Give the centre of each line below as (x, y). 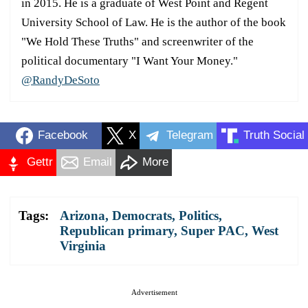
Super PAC (213, 230)
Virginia (83, 245)
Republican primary (117, 230)
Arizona (82, 215)
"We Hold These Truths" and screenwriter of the (137, 41)
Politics (199, 215)
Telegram (190, 135)
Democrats (142, 215)
